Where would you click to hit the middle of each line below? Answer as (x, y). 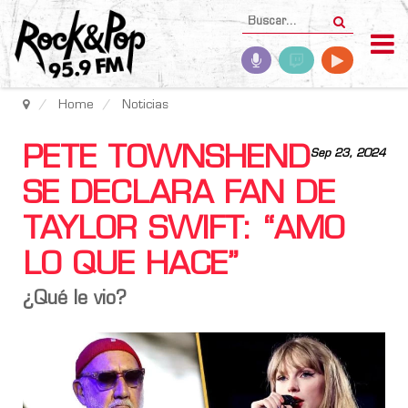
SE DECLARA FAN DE (179, 195)
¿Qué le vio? (75, 300)
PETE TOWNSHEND (167, 160)
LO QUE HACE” (131, 266)
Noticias (145, 105)
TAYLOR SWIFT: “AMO (184, 231)
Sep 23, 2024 (348, 154)
